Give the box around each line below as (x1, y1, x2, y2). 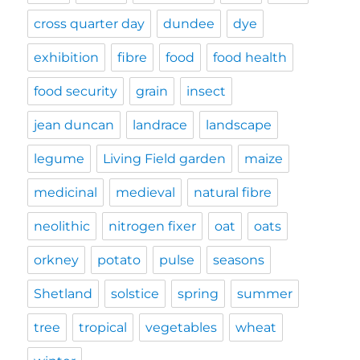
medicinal (34, 184, 98, 200)
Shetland (34, 285, 93, 301)
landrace (133, 117, 188, 133)
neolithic (34, 218, 91, 234)
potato (97, 252, 141, 268)
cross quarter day (34, 15, 145, 31)
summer (237, 285, 293, 301)
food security (34, 83, 118, 99)
